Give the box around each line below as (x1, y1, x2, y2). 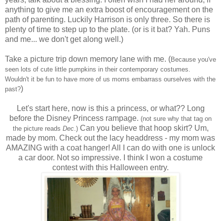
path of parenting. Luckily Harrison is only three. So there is (5, 15, 210, 24)
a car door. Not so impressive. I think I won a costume (18, 153, 203, 162)
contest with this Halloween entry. (52, 163, 169, 172)
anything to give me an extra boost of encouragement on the (5, 5, 213, 14)
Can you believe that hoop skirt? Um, (77, 123, 209, 132)
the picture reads (12, 124, 63, 132)
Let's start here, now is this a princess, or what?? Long (16, 104, 205, 112)
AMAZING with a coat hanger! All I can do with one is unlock (6, 143, 215, 152)
